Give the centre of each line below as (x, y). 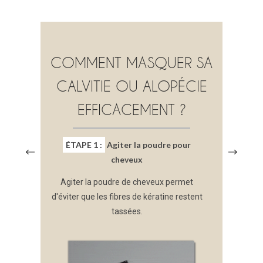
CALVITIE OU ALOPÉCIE (131, 87)
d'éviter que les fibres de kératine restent (127, 197)
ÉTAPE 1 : (84, 145)
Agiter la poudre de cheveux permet (127, 182)
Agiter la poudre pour (148, 145)
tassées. (127, 212)
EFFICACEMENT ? (131, 110)
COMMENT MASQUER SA (131, 63)
